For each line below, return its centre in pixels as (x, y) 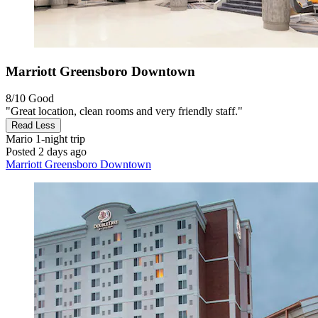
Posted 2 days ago (46, 152)
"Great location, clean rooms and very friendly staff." (124, 111)
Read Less (33, 126)
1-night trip (59, 139)
